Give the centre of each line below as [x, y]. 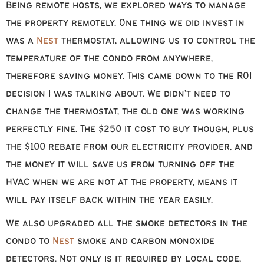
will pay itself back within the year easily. [109, 200]
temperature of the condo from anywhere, [109, 59]
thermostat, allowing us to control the [157, 41]
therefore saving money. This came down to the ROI [129, 77]
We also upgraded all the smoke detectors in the [127, 224]
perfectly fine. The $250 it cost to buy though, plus [130, 130]
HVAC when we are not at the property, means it [122, 183]
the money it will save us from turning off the [120, 165]
